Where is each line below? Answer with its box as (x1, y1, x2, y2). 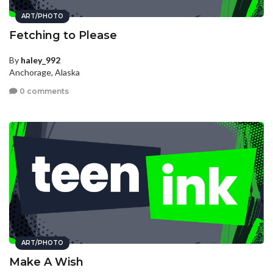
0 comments (18, 87, 69, 96)
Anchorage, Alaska (9, 67, 80, 77)
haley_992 (21, 55, 60, 65)
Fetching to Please (9, 29, 117, 42)
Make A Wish (9, 255, 83, 269)
